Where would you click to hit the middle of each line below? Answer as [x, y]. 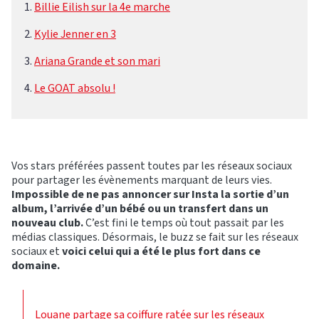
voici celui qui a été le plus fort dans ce [161, 252]
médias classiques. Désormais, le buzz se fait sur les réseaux [155, 237]
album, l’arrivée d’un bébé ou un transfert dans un [140, 209]
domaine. [36, 266]
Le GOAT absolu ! [75, 89]
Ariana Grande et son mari [97, 62]
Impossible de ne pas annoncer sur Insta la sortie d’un [150, 195]
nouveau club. [47, 223]
